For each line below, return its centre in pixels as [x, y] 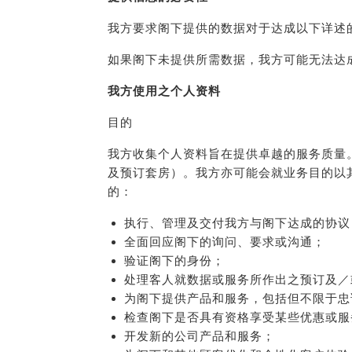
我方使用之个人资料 [164, 91]
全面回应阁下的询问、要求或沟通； [225, 242]
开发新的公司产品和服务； [200, 336]
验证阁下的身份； [174, 261]
